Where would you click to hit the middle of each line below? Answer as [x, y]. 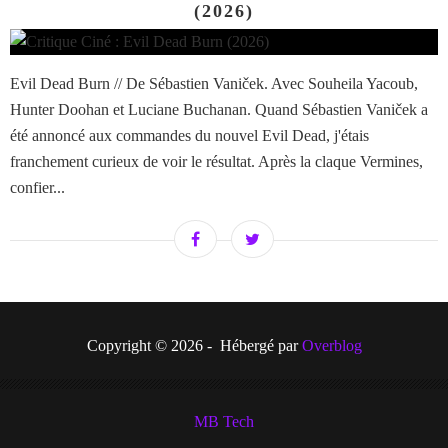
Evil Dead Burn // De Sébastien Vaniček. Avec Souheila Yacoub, [214, 84]
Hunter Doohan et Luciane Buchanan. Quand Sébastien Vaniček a [219, 110]
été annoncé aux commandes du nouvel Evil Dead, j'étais [189, 136]
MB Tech [224, 422]
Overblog [331, 346]
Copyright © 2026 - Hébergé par [194, 346]
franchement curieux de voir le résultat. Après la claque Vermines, [216, 162]
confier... [37, 188]
